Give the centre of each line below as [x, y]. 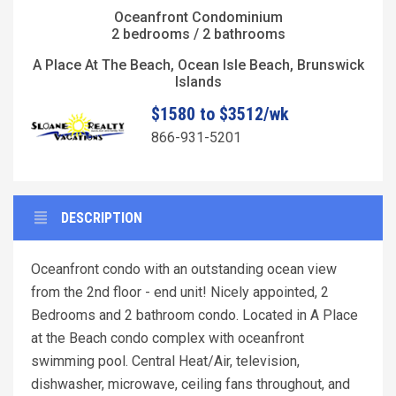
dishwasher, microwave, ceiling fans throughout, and [190, 385]
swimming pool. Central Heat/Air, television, [165, 362]
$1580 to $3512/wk [220, 114]
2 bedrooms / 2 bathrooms [198, 34]
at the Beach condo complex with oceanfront [168, 339]
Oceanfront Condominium [198, 17]
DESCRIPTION [102, 218]
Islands [198, 81]
